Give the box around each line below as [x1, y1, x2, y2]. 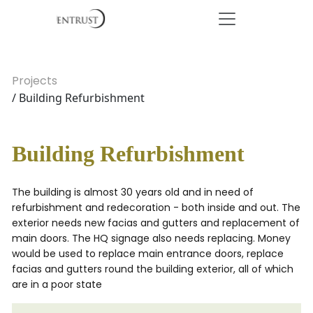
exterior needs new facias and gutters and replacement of [12, 216, 300, 230]
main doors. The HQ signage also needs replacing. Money [12, 231, 291, 245]
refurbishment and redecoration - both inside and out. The [12, 201, 300, 214]
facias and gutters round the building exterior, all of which [12, 262, 293, 276]
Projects [12, 73, 57, 89]
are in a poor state [12, 277, 102, 291]
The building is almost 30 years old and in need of [12, 185, 254, 199]
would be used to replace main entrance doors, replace [12, 247, 284, 261]
